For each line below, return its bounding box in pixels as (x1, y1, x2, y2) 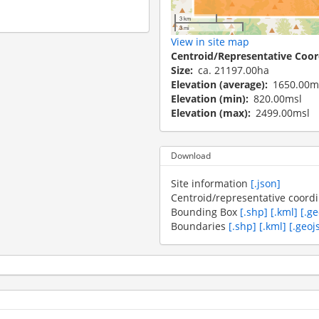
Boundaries (171, 219, 229, 233)
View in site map (171, 34, 249, 48)
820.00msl (253, 91, 302, 105)
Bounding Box (171, 204, 240, 219)
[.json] (251, 176, 281, 190)
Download (171, 150, 211, 161)
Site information (171, 176, 251, 190)
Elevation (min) (171, 91, 246, 105)
